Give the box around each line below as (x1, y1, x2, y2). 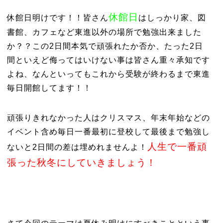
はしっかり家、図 (138, 13, 206, 22)
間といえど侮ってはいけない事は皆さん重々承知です (6, 56, 210, 64)
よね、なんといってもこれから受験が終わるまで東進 (6, 70, 210, 78)
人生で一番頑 (147, 141, 207, 152)
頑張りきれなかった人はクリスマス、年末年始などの (6, 113, 210, 122)
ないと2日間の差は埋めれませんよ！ (6, 143, 147, 151)
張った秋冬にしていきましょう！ (6, 157, 156, 168)
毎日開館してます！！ (6, 84, 92, 92)
